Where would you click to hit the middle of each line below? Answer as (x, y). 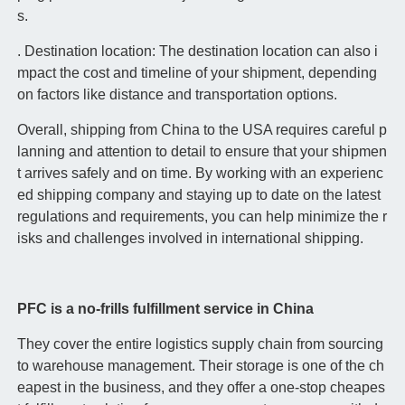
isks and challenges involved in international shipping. (190, 239)
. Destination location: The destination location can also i (197, 52)
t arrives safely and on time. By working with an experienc (200, 174)
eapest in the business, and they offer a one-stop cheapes (201, 388)
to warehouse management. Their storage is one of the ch (200, 366)
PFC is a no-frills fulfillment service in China (165, 309)
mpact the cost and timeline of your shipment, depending (197, 73)
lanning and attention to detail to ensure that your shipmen (202, 152)
